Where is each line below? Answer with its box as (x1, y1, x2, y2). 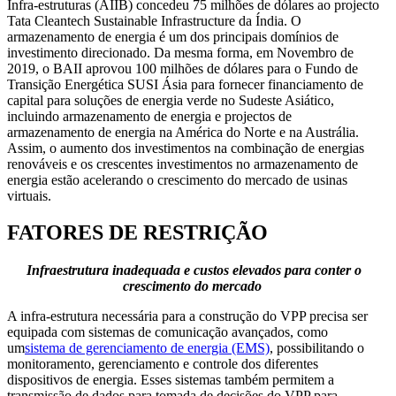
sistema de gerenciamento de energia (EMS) (25, 340, 270, 356)
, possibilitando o (270, 340, 364, 356)
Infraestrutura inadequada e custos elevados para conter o (26, 263, 362, 278)
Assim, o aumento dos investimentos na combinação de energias (7, 140, 364, 156)
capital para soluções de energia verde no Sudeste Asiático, (7, 92, 334, 108)
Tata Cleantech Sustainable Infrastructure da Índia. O (7, 12, 301, 28)
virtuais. (7, 187, 51, 203)
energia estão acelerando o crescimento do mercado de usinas (7, 171, 347, 187)
